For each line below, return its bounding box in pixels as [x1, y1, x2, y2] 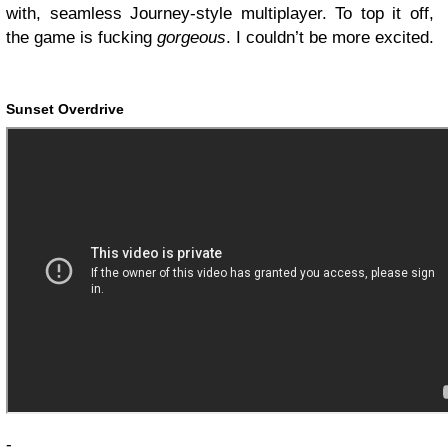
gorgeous [157, 28, 226, 48]
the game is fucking [6, 28, 157, 48]
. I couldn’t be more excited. [226, 28, 434, 48]
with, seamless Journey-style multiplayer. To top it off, [6, 4, 434, 24]
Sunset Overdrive [6, 101, 124, 118]
